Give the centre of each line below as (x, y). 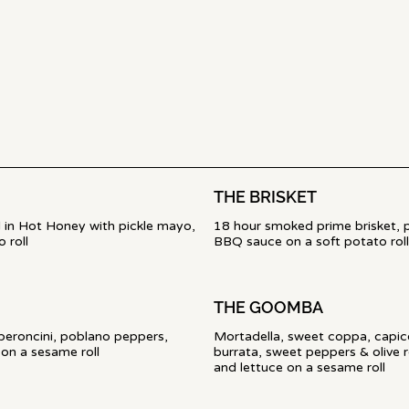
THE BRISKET (265, 197)
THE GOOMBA (268, 307)
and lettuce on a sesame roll (299, 367)
